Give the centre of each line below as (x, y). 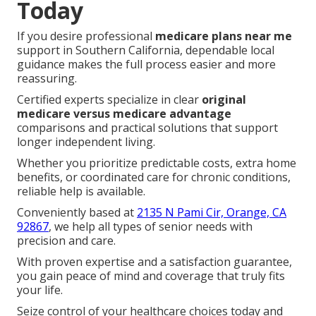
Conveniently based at (77, 212)
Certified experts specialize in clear (109, 99)
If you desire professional (86, 36)
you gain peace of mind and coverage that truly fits (151, 275)
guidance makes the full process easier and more (146, 64)
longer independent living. (86, 141)
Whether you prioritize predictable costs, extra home (157, 163)
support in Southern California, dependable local (146, 50)
